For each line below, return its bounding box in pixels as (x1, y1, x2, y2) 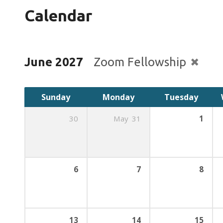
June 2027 (24, 55, 83, 69)
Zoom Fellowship (94, 55, 189, 69)
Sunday (41, 92, 70, 103)
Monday (103, 92, 134, 103)
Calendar (24, 6, 92, 24)
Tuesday (164, 92, 198, 103)
